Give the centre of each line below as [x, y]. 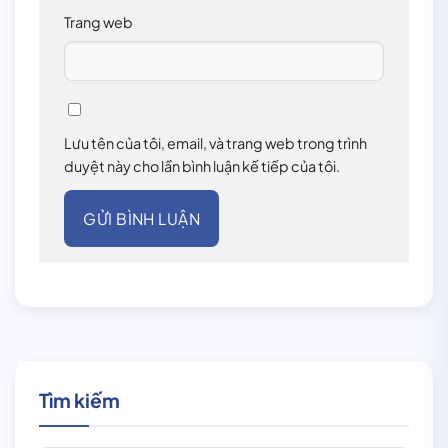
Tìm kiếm [79, 399]
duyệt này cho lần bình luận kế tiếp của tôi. [202, 165]
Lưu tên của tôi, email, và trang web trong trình [215, 142]
